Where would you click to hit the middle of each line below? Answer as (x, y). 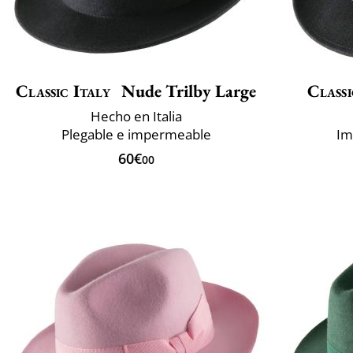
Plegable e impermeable (136, 134)
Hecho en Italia (136, 116)
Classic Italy (63, 91)
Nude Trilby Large (186, 91)
